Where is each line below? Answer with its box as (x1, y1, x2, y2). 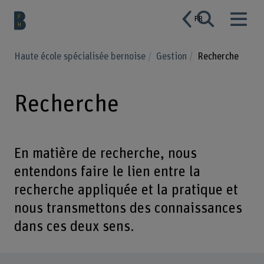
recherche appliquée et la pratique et (14, 183, 238, 198)
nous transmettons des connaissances (14, 201, 242, 216)
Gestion (156, 51, 190, 61)
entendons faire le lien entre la (14, 164, 200, 180)
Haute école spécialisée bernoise (14, 51, 148, 61)
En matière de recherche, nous (14, 146, 197, 161)
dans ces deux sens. (14, 219, 134, 235)
